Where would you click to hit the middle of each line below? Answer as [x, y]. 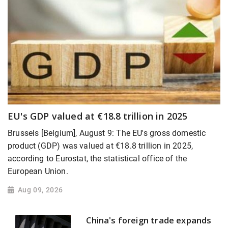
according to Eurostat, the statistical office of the [97, 158]
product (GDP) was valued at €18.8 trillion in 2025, [101, 146]
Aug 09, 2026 [40, 190]
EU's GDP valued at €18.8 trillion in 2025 [98, 116]
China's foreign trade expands [149, 220]
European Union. [38, 171]
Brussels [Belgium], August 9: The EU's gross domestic [107, 133]
